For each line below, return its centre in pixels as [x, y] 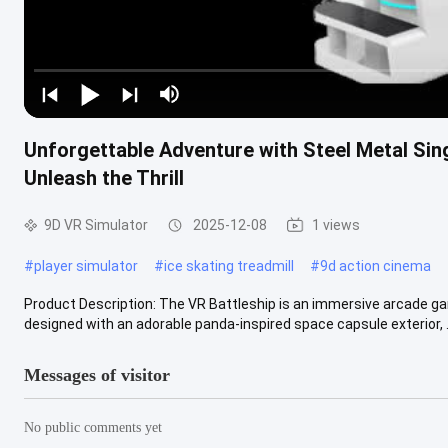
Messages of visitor [97, 374]
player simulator [86, 265]
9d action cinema [375, 265]
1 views [336, 224]
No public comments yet [93, 427]
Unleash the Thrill [104, 177]
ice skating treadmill [229, 265]
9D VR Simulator [96, 224]
